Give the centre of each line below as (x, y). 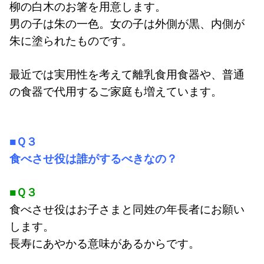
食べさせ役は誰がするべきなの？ (93, 159)
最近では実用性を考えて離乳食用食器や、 (116, 75)
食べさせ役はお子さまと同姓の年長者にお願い (127, 209)
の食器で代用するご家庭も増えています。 (116, 92)
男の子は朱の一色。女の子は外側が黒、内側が (127, 24)
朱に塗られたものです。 (71, 41)
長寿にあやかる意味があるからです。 (105, 244)
